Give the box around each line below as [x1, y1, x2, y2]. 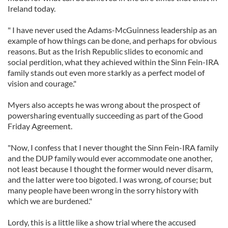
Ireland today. [8, 4, 55, 13]
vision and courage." [8, 78, 76, 88]
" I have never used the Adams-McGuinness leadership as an [8, 25, 217, 35]
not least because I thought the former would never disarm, [8, 164, 213, 174]
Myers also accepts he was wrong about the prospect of [8, 100, 200, 109]
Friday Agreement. [8, 121, 72, 131]
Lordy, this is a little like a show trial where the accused [8, 217, 196, 227]
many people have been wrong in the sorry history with [8, 185, 198, 195]
